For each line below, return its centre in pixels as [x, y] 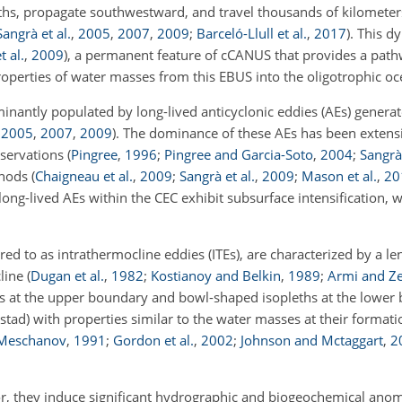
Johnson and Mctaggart [312, 340]
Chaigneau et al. [84, 176]
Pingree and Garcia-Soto [239, 154]
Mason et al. [339, 176]
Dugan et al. [67, 275]
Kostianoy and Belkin [216, 275]
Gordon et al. [153, 340]
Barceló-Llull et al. [252, 33]
